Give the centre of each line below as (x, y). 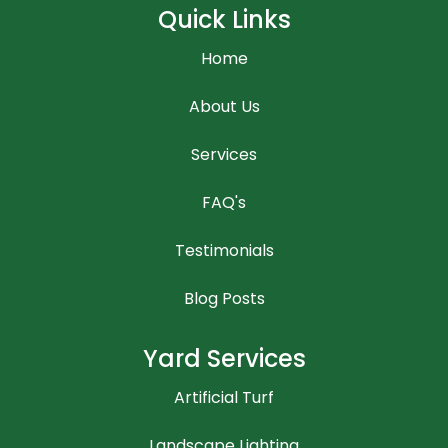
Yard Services (224, 358)
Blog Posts (224, 298)
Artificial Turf (224, 397)
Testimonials (224, 250)
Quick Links (224, 19)
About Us (224, 106)
